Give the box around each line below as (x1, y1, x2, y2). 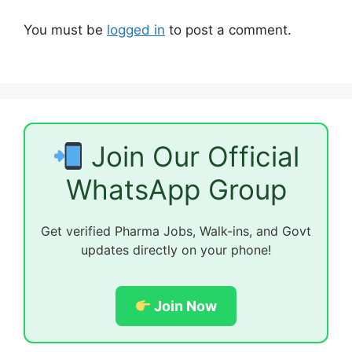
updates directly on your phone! (81, 242, 271, 258)
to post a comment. (165, 21, 291, 38)
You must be (24, 21, 107, 38)
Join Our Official (83, 140, 300, 174)
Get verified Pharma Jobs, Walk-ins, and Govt (41, 223, 311, 240)
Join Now (151, 298, 218, 315)
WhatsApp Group (65, 173, 287, 207)
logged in (107, 21, 165, 38)
